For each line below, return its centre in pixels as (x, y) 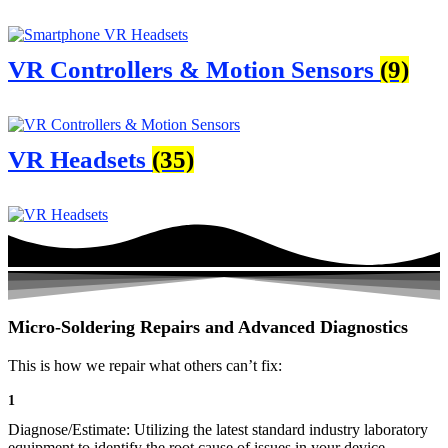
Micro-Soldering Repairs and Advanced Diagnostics (208, 327)
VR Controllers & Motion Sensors (194, 69)
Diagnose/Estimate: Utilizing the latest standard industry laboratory (218, 430)
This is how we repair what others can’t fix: (145, 366)
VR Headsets (80, 159)
